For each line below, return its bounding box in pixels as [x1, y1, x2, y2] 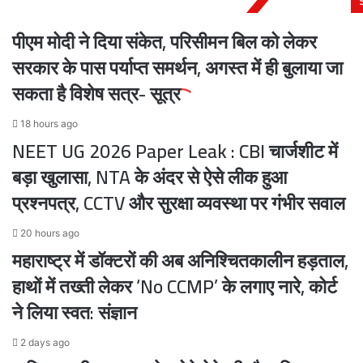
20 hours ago [20, 227, 79, 239]
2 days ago [20, 336, 70, 348]
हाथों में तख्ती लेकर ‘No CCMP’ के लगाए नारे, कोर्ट [12, 269, 337, 304]
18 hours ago [20, 117, 78, 130]
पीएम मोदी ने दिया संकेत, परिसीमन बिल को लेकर [12, 24, 317, 59]
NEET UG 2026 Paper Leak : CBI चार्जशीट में [12, 134, 338, 169]
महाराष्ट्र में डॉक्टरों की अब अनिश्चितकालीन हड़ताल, [12, 243, 348, 278]
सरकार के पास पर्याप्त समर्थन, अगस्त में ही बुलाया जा [12, 50, 343, 85]
